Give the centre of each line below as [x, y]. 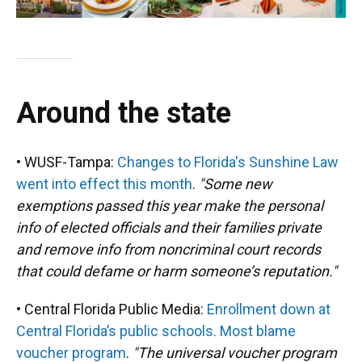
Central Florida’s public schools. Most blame [156, 331]
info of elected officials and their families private [169, 228]
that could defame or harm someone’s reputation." [177, 271]
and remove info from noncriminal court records [168, 250]
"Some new [236, 184]
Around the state [124, 114]
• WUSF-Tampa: [67, 162]
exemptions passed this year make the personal [170, 206]
